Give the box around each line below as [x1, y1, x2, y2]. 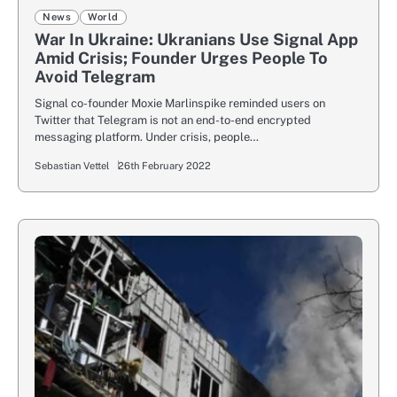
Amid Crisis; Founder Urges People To [35, 49, 328, 68]
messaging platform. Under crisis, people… [35, 130, 259, 144]
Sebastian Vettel [35, 160, 109, 173]
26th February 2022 [118, 160, 211, 173]
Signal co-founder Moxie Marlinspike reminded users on [35, 97, 325, 111]
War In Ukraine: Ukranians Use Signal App [35, 30, 358, 50]
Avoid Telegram [35, 67, 155, 87]
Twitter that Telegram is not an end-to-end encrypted [35, 113, 311, 128]
